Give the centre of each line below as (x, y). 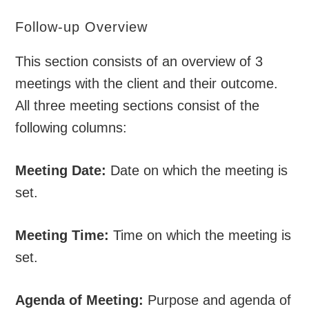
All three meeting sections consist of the (138, 106)
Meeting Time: (62, 236)
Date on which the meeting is (197, 171)
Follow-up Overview (82, 27)
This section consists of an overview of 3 (139, 62)
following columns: (71, 128)
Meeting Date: (61, 171)
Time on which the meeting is (200, 236)
